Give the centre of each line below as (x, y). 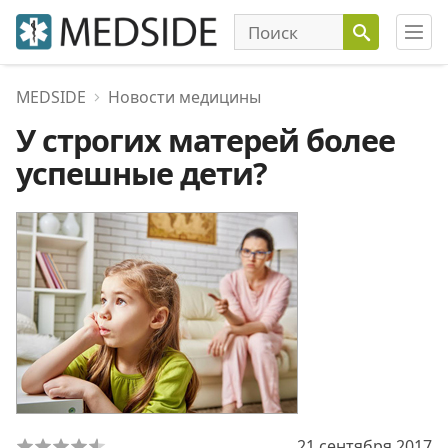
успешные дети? (141, 173)
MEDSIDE (51, 97)
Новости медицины (184, 97)
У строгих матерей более (205, 140)
